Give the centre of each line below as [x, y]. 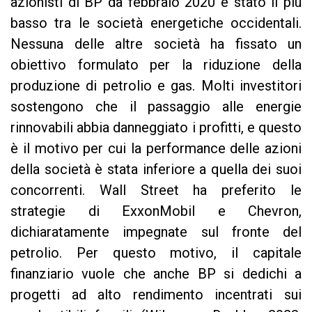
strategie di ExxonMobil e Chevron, [156, 211]
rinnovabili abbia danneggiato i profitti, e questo [156, 127]
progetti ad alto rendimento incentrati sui [156, 294]
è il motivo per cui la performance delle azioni [156, 148]
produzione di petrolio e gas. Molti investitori [156, 85]
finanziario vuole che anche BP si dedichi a [156, 273]
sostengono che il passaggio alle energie [156, 106]
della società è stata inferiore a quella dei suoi [156, 169]
